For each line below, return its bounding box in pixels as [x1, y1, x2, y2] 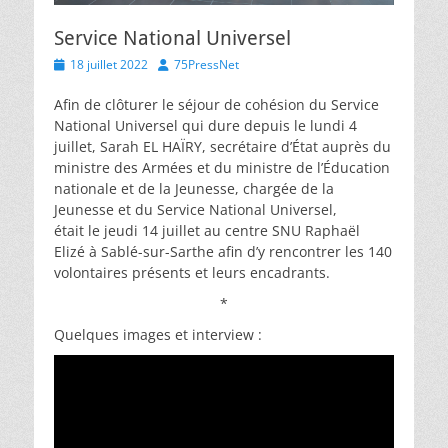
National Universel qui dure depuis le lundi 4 [54, 115, 357, 135]
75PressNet [174, 55, 239, 73]
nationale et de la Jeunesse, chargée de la [54, 178, 334, 198]
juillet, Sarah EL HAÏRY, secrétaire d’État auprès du [54, 136, 391, 156]
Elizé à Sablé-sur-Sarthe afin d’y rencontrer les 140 [54, 241, 392, 261]
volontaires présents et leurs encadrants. [54, 262, 330, 282]
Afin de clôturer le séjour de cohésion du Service [54, 94, 379, 114]
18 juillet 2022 [70, 55, 148, 73]
